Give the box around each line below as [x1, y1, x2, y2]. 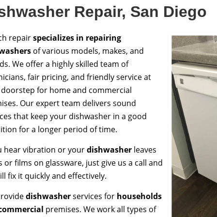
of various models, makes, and [31, 46, 144, 56]
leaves [132, 144, 157, 155]
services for [71, 191, 117, 201]
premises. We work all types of [44, 204, 156, 215]
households [117, 191, 162, 201]
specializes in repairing [33, 32, 122, 43]
